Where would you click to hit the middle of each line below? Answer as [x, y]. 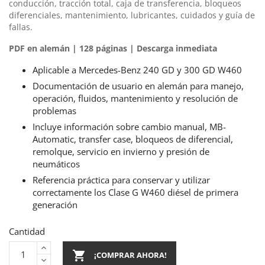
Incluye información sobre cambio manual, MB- [129, 126]
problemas [54, 110]
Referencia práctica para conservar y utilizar [121, 180]
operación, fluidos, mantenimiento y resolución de [135, 98]
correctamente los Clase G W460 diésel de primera [135, 192]
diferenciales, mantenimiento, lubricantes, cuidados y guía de [132, 15]
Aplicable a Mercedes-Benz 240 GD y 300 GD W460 [137, 70]
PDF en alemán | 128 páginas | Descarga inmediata [113, 48]
